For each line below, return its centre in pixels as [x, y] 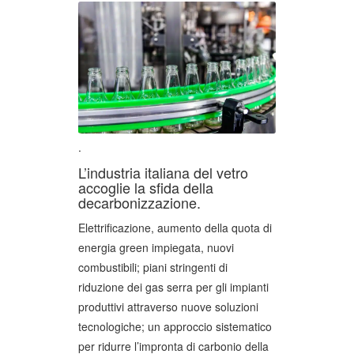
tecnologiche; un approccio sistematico [175, 326]
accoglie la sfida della [146, 187]
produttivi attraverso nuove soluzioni [168, 306]
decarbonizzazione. [139, 202]
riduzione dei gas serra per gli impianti [173, 286]
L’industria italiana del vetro [163, 172]
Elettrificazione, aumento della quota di [175, 227]
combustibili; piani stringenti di [153, 267]
